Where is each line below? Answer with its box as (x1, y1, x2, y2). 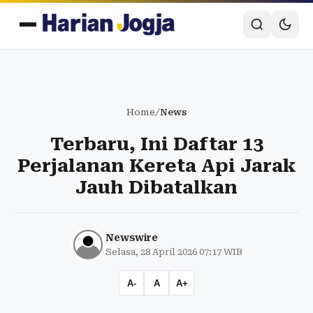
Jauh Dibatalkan (75, 177, 238, 198)
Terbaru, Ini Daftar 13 (50, 133, 263, 154)
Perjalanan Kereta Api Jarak (17, 155, 296, 176)
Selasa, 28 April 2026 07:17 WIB (105, 247, 242, 257)
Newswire (105, 232, 158, 243)
